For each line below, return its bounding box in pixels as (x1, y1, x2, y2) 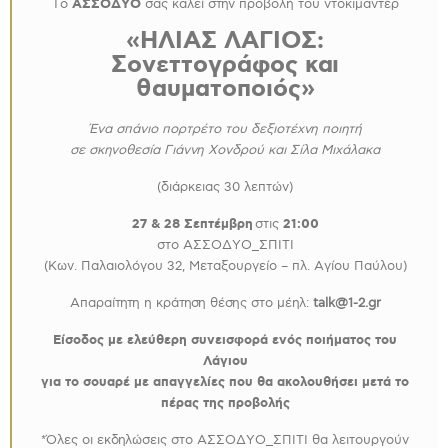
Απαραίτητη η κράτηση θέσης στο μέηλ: (69, 295, 313, 311)
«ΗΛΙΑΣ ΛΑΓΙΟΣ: (126, 26, 324, 57)
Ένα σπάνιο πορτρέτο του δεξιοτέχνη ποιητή (88, 121, 362, 137)
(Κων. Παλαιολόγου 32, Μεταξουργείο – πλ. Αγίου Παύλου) (43, 258, 407, 274)
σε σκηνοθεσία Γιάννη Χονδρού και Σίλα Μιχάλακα (70, 142, 380, 158)
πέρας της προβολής (160, 395, 290, 412)
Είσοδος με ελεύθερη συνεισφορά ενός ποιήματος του (53, 332, 397, 349)
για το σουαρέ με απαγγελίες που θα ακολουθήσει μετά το (41, 374, 409, 391)
